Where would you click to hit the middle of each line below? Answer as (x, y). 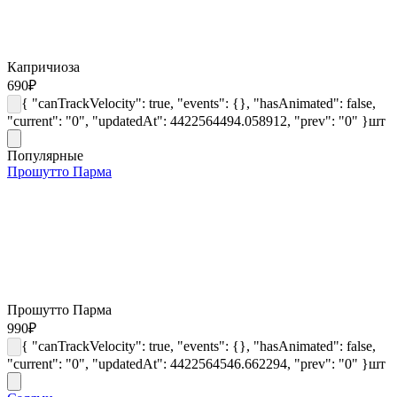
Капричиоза (43, 66)
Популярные (45, 155)
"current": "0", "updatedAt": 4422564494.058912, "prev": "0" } (188, 121)
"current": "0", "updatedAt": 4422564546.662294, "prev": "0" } (188, 363)
